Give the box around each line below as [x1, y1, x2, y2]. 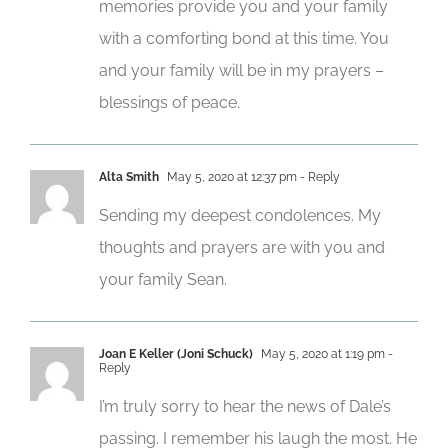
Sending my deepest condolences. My [99, 205, 381, 225]
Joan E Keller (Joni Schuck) [99, 346, 253, 361]
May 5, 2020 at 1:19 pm [258, 346, 385, 361]
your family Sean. [99, 269, 227, 289]
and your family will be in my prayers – [99, 60, 384, 80]
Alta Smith [99, 169, 159, 184]
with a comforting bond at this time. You [99, 28, 389, 48]
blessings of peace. [99, 92, 240, 112]
